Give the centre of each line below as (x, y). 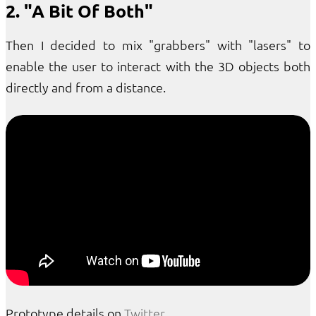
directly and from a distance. (86, 87)
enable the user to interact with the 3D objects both (158, 66)
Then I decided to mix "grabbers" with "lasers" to (158, 44)
